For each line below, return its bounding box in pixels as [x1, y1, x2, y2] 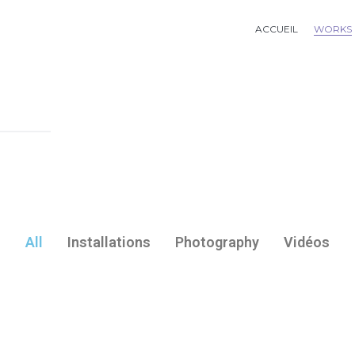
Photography [175, 234, 259, 250]
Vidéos [284, 234, 330, 250]
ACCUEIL [255, 23, 298, 35]
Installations [67, 234, 151, 250]
